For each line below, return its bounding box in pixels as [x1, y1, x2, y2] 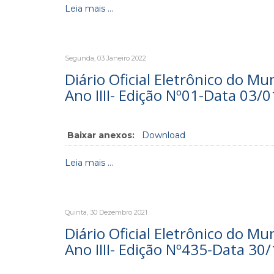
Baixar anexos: [67, 130, 135, 141]
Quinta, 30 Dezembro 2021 [65, 208, 147, 217]
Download [142, 130, 185, 141]
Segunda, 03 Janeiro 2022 [65, 54, 146, 62]
